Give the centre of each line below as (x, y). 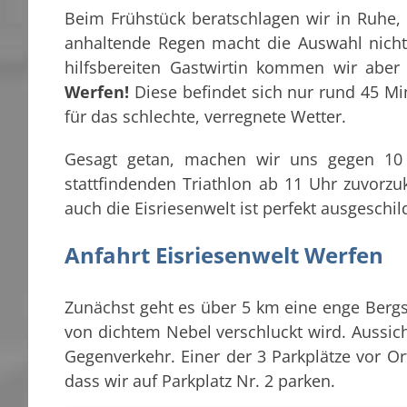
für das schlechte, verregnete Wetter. (205, 117)
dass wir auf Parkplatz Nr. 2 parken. (200, 381)
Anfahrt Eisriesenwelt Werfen (224, 255)
